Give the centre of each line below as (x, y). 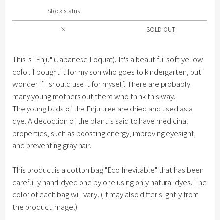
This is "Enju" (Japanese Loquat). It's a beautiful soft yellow (108, 59)
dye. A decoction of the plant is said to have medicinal (100, 120)
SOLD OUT (161, 29)
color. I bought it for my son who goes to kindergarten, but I (109, 71)
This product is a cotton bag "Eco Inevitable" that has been (108, 169)
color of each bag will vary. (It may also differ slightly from (106, 194)
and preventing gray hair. (52, 145)
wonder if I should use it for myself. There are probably (101, 83)
